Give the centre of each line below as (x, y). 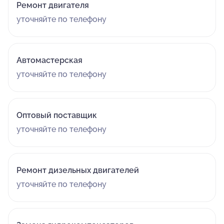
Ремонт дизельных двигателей (78, 170)
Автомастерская (49, 60)
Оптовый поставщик (57, 115)
